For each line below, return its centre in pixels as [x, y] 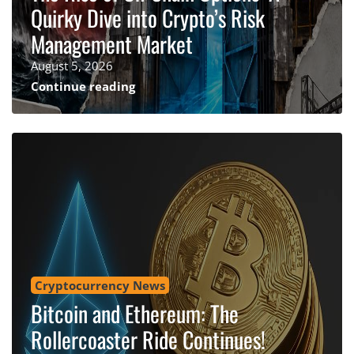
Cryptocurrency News [100, 285]
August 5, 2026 [72, 65]
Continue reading [83, 86]
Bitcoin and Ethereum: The [135, 313]
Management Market [112, 43]
